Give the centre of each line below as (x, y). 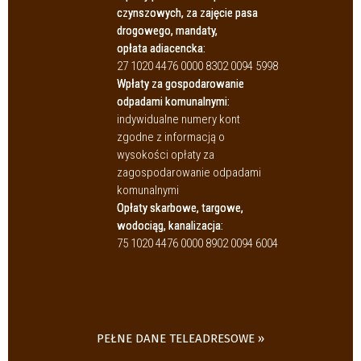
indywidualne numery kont (178, 120)
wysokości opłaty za (166, 155)
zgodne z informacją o (171, 137)
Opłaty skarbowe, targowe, (180, 208)
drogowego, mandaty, (167, 31)
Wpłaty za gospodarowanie (180, 84)
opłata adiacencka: (161, 49)
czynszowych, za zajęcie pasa (187, 13)
